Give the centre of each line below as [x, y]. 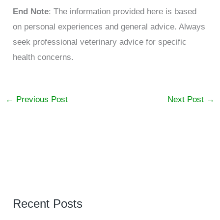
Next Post [187, 100]
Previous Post [41, 100]
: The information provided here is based [123, 12]
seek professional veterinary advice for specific [100, 42]
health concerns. [43, 57]
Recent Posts [48, 203]
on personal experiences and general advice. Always [109, 27]
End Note [31, 12]
